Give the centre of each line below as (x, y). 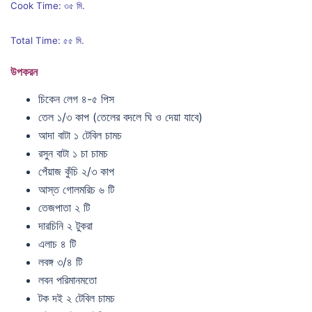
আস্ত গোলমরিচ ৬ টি (76, 189)
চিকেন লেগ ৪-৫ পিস (76, 99)
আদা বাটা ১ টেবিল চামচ (80, 135)
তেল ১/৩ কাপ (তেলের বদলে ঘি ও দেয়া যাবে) (120, 117)
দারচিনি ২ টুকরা (65, 225)
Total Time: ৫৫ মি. (47, 40)
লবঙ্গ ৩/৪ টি (60, 262)
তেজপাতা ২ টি (64, 207)
